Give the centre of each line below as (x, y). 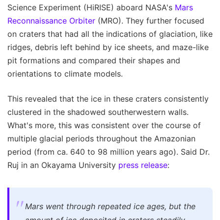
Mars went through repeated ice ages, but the (110, 206)
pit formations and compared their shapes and (94, 61)
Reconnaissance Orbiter (51, 21)
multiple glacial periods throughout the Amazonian (101, 139)
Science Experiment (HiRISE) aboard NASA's (91, 8)
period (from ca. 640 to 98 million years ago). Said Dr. (109, 152)
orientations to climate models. (65, 74)
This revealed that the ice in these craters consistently (108, 99)
